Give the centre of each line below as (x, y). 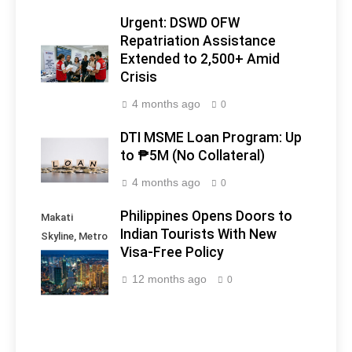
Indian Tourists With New (198, 235)
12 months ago (169, 279)
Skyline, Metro (74, 236)
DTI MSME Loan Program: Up (211, 138)
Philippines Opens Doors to (206, 216)
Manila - (59, 255)
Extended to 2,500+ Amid (200, 59)
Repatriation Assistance (198, 41)
